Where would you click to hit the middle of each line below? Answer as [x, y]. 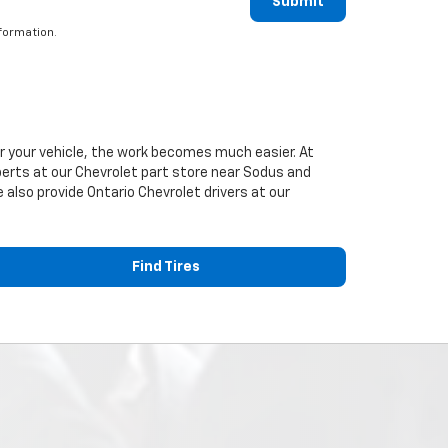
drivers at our [245, 193]
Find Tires [166, 267]
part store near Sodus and [224, 173]
